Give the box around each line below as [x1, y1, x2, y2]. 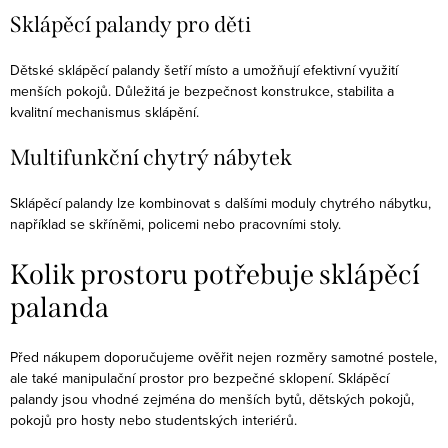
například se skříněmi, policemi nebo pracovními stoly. [10, 213, 341, 234]
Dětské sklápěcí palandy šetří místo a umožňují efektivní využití [10, 59, 398, 80]
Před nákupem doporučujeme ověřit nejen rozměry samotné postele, [10, 347, 437, 368]
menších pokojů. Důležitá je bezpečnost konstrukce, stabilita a [10, 80, 394, 101]
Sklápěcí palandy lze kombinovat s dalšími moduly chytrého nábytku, [10, 192, 431, 213]
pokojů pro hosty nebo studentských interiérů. [10, 410, 297, 431]
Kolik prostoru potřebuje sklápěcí [10, 258, 420, 292]
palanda [10, 291, 109, 325]
